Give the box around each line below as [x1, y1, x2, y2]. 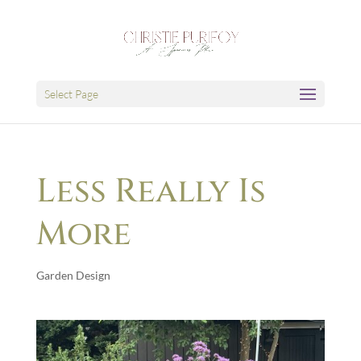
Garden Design [35, 268, 110, 282]
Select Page [44, 87, 98, 101]
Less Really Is [35, 169, 266, 214]
